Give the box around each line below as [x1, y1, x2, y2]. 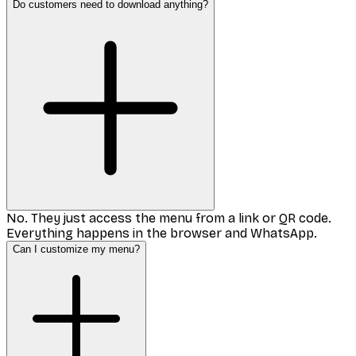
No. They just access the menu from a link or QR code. [6, 211, 331, 226]
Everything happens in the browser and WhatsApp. [6, 226, 317, 242]
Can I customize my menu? [13, 243, 140, 256]
